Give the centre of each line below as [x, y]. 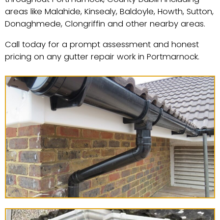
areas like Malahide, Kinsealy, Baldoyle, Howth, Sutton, [109, 12]
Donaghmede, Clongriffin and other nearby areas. [105, 24]
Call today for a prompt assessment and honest [102, 44]
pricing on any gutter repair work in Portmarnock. [102, 56]
